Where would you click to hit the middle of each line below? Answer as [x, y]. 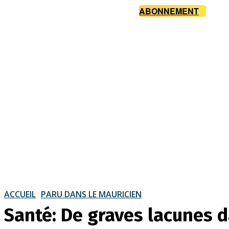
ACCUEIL [20, 194]
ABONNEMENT [169, 11]
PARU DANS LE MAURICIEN [91, 194]
